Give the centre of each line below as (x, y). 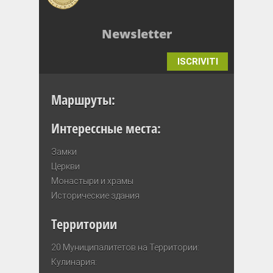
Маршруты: (83, 100)
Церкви (66, 166)
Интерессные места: (106, 128)
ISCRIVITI (197, 62)
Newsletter (136, 34)
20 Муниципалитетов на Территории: (125, 248)
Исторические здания (95, 195)
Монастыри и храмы (92, 181)
